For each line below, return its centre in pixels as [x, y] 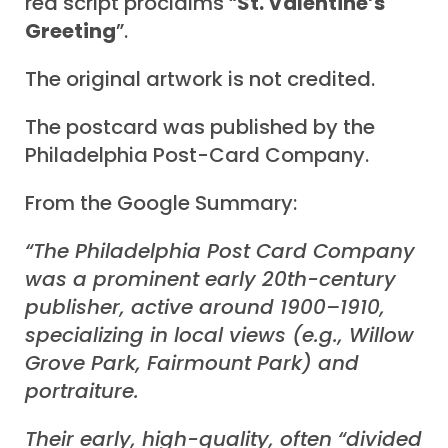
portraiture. [82, 391]
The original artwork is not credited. [200, 79]
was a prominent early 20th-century [210, 279]
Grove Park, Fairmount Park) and [192, 363]
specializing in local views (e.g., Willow [219, 335]
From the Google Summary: [161, 203]
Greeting [70, 31]
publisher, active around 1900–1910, [205, 307]
